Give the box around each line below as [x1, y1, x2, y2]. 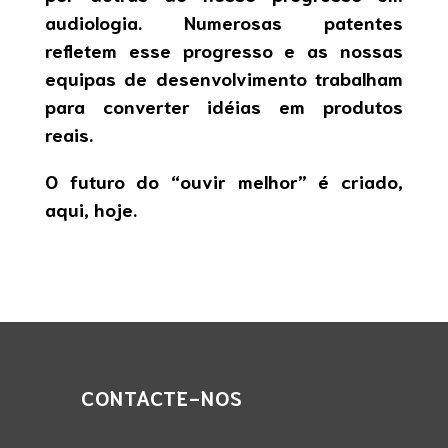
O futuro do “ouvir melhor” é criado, [44, 168, 404, 194]
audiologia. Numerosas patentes [44, 9, 404, 35]
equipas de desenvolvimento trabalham [44, 65, 404, 91]
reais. [44, 121, 93, 147]
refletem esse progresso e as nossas [44, 37, 404, 63]
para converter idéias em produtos [44, 93, 404, 119]
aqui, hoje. [44, 196, 137, 222]
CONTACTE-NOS [80, 383, 243, 410]
